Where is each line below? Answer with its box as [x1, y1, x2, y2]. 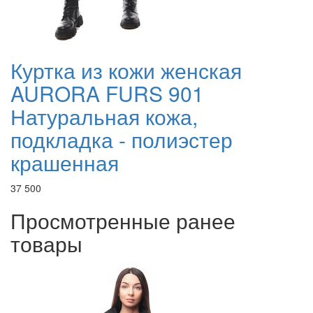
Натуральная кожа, [10, 101, 198, 132]
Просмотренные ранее [10, 205, 235, 236]
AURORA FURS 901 [10, 78, 204, 109]
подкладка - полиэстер [10, 124, 233, 155]
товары [10, 228, 82, 259]
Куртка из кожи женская [10, 55, 242, 86]
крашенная [10, 147, 119, 178]
